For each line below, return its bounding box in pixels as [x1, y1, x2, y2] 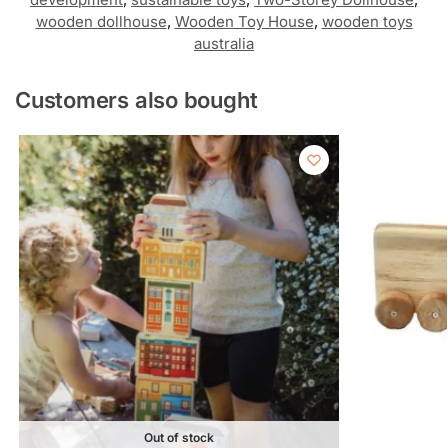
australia [194, 33, 254, 53]
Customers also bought [15, 86, 258, 113]
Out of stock [143, 429, 214, 445]
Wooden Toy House [174, 11, 314, 31]
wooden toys [321, 11, 413, 31]
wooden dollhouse [35, 11, 167, 31]
